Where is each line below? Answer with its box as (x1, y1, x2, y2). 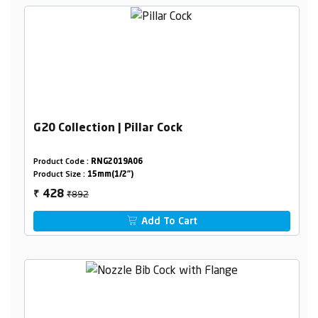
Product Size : (33, 170, 87, 179)
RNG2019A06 (90, 158, 143, 166)
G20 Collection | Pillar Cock (33, 122, 182, 134)
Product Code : (33, 158, 91, 166)
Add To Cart (138, 216, 198, 226)
